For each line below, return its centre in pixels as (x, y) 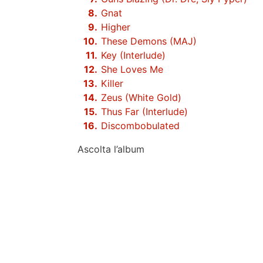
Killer (112, 83)
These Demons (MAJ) (149, 41)
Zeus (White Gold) (141, 97)
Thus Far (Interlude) (144, 112)
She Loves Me (132, 69)
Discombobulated (140, 126)
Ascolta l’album (111, 149)
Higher (116, 27)
